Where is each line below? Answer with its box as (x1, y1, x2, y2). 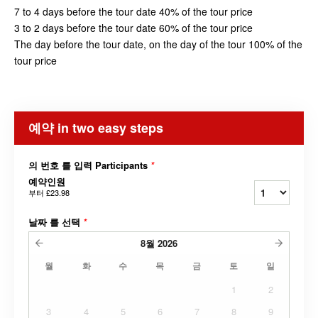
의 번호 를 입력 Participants (28, 158, 150, 172)
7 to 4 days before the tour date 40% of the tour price (14, 4, 253, 19)
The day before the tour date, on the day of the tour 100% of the (14, 37, 302, 52)
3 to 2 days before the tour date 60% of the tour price (14, 21, 253, 35)
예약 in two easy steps (28, 119, 163, 138)
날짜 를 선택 (28, 215, 83, 229)
